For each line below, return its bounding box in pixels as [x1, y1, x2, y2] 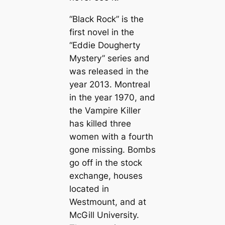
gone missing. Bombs [69, 145, 156, 155]
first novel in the [69, 27, 134, 38]
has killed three [69, 119, 131, 129]
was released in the [69, 66, 149, 77]
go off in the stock [69, 158, 142, 168]
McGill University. [69, 210, 139, 220]
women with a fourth [69, 132, 153, 142]
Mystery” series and [69, 53, 150, 64]
